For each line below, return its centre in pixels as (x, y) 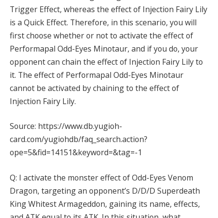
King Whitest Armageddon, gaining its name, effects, (105, 204)
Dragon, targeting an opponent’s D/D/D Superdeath (105, 191)
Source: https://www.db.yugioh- (66, 126)
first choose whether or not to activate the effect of (101, 35)
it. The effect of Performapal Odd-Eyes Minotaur (97, 75)
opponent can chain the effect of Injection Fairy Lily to (106, 62)
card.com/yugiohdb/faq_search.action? (79, 139)
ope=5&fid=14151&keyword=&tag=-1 (76, 153)
